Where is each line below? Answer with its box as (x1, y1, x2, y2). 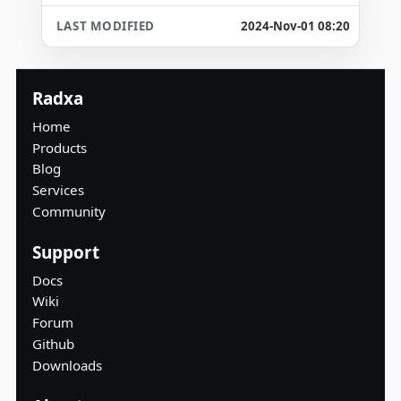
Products (31, 138, 87, 157)
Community (31, 201, 106, 220)
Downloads (31, 355, 102, 374)
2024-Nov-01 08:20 (241, 17, 351, 34)
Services (31, 181, 84, 200)
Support (31, 240, 99, 264)
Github (31, 334, 74, 353)
